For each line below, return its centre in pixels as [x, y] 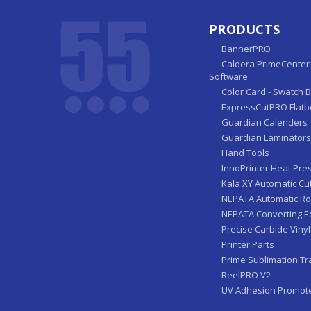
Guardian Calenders [264, 122]
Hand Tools [245, 152]
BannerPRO [246, 48]
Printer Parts [248, 244]
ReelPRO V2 [246, 275]
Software [228, 76]
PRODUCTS [244, 29]
